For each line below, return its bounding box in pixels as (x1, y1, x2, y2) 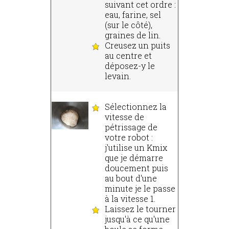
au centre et (105, 50, 152, 61)
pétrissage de (105, 122, 157, 133)
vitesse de (105, 111, 144, 123)
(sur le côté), (105, 19, 152, 31)
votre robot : (105, 132, 153, 143)
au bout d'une (105, 173, 157, 184)
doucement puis (105, 163, 168, 174)
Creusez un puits (105, 40, 170, 51)
